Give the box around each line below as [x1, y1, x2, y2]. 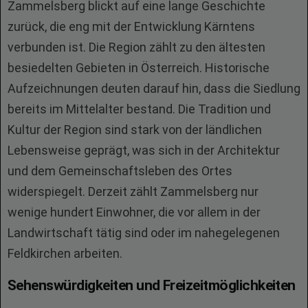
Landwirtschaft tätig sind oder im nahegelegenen [8, 225, 280, 240]
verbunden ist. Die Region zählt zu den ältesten [8, 40, 265, 54]
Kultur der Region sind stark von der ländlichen [8, 122, 262, 137]
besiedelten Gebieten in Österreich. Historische [8, 60, 269, 75]
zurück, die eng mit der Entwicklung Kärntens [8, 19, 255, 34]
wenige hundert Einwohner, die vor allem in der [8, 205, 261, 219]
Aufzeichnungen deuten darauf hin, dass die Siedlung [8, 81, 300, 96]
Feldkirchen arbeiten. [8, 246, 122, 261]
